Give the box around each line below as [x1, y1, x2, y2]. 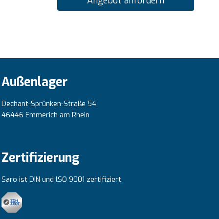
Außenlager [1, 74, 67, 90]
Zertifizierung [1, 150, 79, 166]
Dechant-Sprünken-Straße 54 [1, 99, 96, 109]
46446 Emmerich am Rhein [1, 110, 89, 120]
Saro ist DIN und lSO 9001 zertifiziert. [1, 175, 123, 184]
